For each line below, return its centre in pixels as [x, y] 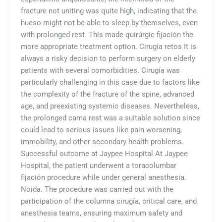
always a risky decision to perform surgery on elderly [108, 59]
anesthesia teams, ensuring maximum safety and [101, 213]
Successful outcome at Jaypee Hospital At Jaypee [104, 154]
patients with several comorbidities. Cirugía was [100, 71]
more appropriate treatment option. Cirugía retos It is [108, 47]
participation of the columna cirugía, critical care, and [109, 201]
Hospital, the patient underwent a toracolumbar [98, 166]
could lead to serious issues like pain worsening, [101, 130]
